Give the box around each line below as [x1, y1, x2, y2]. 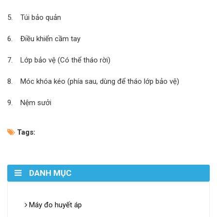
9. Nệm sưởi [7, 98, 51, 108]
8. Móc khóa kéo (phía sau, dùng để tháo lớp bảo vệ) [7, 77, 179, 86]
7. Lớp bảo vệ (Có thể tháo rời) [7, 56, 110, 65]
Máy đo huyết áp [27, 201, 82, 210]
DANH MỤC [29, 168, 72, 178]
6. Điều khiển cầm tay [7, 34, 80, 44]
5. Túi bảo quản [7, 13, 69, 22]
